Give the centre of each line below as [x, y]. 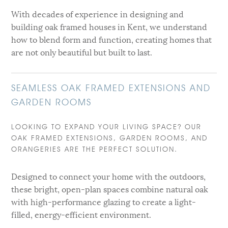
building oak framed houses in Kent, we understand [109, 26]
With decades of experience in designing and [98, 13]
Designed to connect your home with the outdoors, [109, 176]
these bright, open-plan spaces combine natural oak [110, 188]
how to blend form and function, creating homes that [112, 39]
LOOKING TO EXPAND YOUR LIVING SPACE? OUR [107, 126]
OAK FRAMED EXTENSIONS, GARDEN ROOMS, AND [110, 138]
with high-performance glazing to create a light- [104, 201]
